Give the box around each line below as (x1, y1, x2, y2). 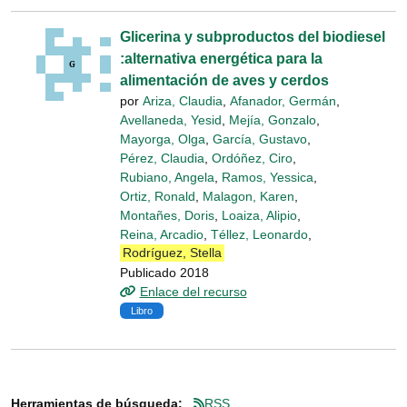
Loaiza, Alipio (222, 207, 297, 223)
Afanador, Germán (230, 93, 336, 108)
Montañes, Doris (120, 207, 214, 223)
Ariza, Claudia (143, 93, 223, 108)
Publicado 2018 (120, 264, 209, 280)
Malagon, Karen (203, 188, 294, 203)
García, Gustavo (213, 131, 307, 146)
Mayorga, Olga (120, 131, 205, 146)
